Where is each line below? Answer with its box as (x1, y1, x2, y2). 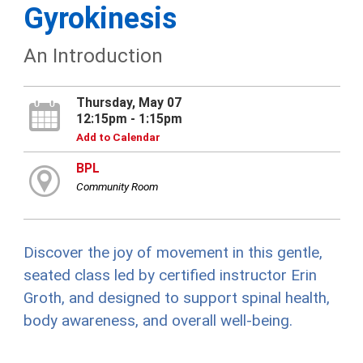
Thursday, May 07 (75, 95, 181, 111)
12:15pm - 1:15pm (75, 111, 182, 127)
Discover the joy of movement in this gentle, (23, 243, 322, 263)
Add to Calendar (75, 130, 160, 144)
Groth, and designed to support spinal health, (23, 288, 330, 308)
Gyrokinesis (23, 2, 177, 36)
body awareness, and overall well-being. (23, 311, 293, 331)
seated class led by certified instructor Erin (23, 266, 317, 285)
